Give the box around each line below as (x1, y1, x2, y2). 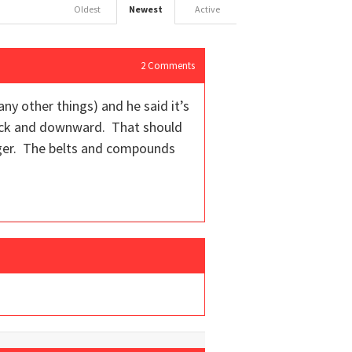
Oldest (74, 2, 101, 15)
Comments (145, 58, 195, 72)
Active (195, 2, 220, 15)
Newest (129, 2, 163, 15)
